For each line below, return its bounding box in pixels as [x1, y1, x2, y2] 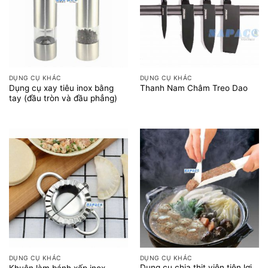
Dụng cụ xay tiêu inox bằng [8, 83, 114, 93]
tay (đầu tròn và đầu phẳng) [8, 93, 117, 103]
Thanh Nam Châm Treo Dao [139, 83, 248, 93]
